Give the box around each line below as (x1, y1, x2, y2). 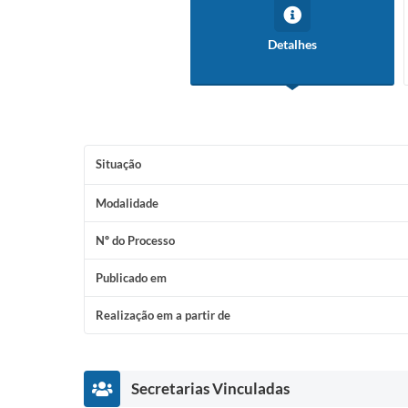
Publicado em (96, 270, 167, 285)
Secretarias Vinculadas (131, 379, 290, 398)
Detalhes (268, 36, 317, 52)
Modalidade (96, 196, 158, 210)
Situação (96, 157, 141, 171)
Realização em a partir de (96, 308, 230, 322)
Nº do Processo (96, 233, 175, 248)
